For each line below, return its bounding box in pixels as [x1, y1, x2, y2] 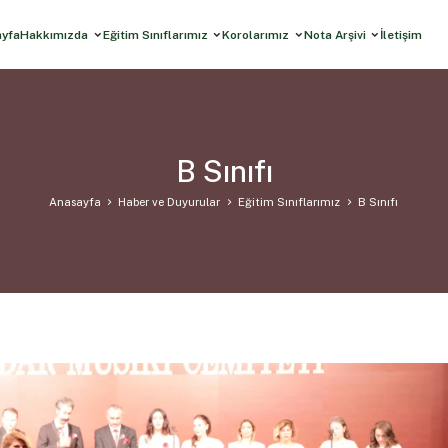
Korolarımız [222, 27, 290, 42]
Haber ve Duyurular [118, 194, 220, 209]
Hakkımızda [20, 27, 89, 42]
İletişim [380, 27, 423, 42]
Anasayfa [49, 194, 101, 209]
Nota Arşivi [303, 27, 366, 42]
